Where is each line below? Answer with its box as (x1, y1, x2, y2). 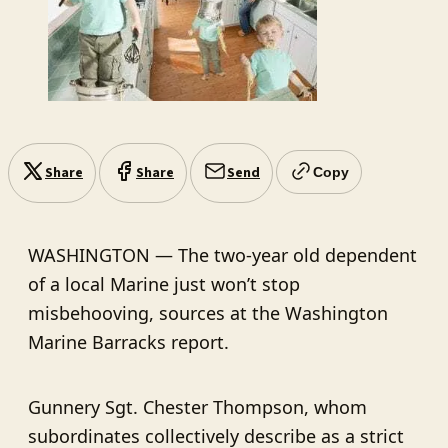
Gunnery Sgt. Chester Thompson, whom (28, 394, 367, 419)
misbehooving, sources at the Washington (28, 300, 388, 325)
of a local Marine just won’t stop (28, 271, 300, 296)
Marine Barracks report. (28, 329, 229, 354)
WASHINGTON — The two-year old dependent (28, 242, 417, 267)
